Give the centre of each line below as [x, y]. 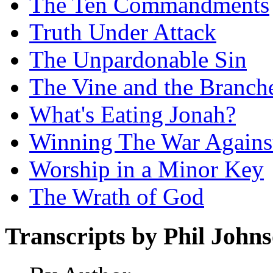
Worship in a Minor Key [147, 169]
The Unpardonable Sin [138, 59]
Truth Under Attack [123, 32]
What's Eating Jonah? [133, 114]
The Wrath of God [117, 196]
